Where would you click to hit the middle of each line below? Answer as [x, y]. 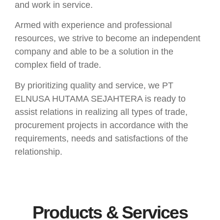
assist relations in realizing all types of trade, [101, 112]
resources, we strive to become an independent [108, 39]
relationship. [39, 151]
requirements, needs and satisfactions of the [101, 138]
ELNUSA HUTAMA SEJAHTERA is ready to [100, 98]
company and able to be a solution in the [94, 52]
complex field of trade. [58, 65]
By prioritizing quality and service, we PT [94, 85]
